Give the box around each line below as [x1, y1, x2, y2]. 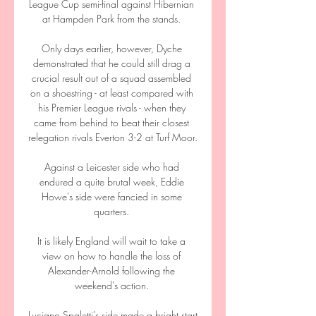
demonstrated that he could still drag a [32, 56, 190, 70]
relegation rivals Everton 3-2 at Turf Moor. [28, 130, 197, 144]
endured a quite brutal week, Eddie [39, 175, 184, 188]
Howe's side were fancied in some [41, 190, 182, 203]
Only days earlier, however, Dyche [41, 42, 182, 55]
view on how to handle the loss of [42, 249, 181, 262]
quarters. [94, 205, 132, 218]
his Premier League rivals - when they [37, 101, 186, 114]
